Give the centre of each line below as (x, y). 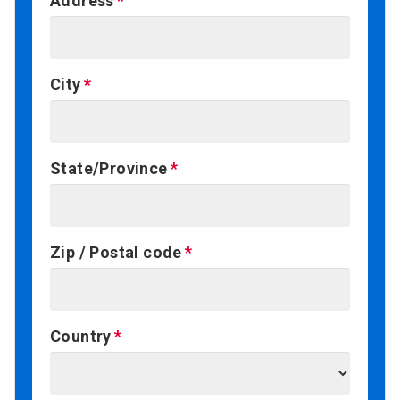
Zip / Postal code (116, 253)
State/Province (109, 169)
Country (81, 337)
